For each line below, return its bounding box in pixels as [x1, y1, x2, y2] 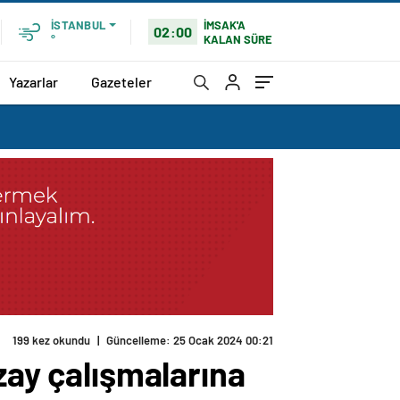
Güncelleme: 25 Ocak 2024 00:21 [106, 333, 273, 348]
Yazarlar [9, 72, 58, 90]
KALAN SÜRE [204, 31, 273, 46]
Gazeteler [91, 72, 152, 90]
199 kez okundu [12, 333, 90, 348]
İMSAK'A [204, 17, 246, 32]
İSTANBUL [51, 18, 105, 32]
